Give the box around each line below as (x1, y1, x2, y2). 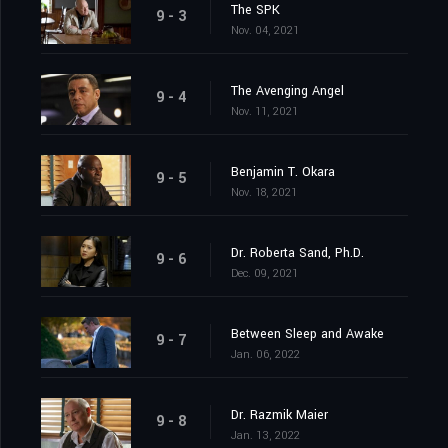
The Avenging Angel (231, 82, 344, 101)
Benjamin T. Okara (231, 163, 335, 182)
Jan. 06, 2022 (231, 347, 300, 363)
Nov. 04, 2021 (231, 23, 299, 39)
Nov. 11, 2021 (231, 104, 298, 120)
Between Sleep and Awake (231, 325, 384, 344)
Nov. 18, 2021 (231, 185, 297, 201)
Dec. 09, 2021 (231, 266, 298, 282)
